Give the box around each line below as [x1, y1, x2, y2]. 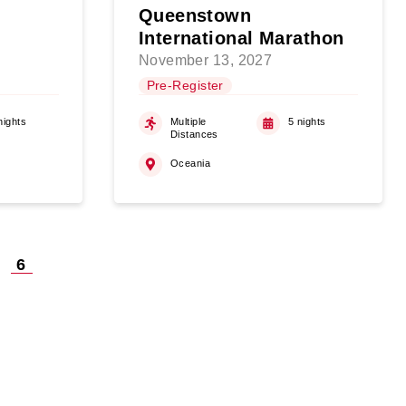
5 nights [288, 116, 326, 128]
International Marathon [138, 28, 344, 49]
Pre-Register [146, 78, 224, 93]
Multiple [169, 116, 207, 128]
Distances [169, 129, 218, 140]
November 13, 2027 [138, 53, 273, 69]
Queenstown [138, 5, 252, 26]
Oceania [169, 157, 211, 169]
